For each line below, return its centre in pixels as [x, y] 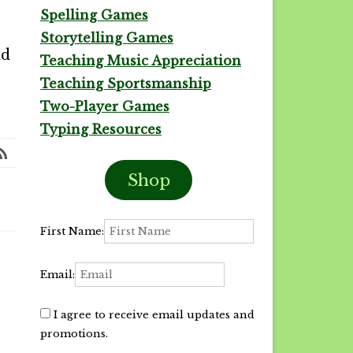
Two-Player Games [105, 106]
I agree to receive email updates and [152, 315]
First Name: [72, 231]
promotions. [74, 334]
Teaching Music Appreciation [141, 61]
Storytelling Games [107, 38]
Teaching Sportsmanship [126, 84]
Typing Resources [101, 129]
